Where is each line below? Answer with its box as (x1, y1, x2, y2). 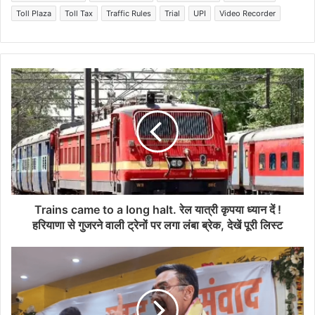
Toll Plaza (16, 8, 51, 18)
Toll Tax (65, 8, 93, 18)
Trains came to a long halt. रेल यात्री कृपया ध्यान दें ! (34, 202, 281, 217)
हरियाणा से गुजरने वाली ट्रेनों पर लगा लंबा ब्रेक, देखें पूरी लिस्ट (32, 217, 283, 232)
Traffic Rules (106, 8, 151, 18)
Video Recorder (219, 8, 276, 18)
